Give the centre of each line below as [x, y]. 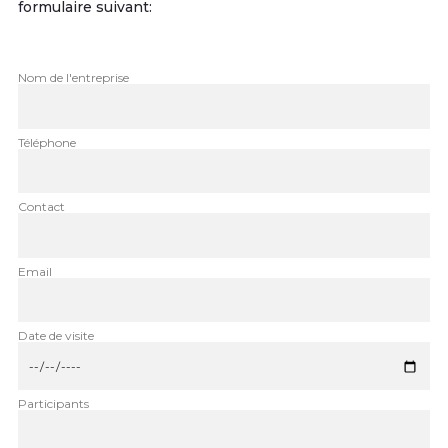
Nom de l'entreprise [73, 77]
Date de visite [56, 336]
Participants [53, 404]
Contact [41, 207]
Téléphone [47, 142]
